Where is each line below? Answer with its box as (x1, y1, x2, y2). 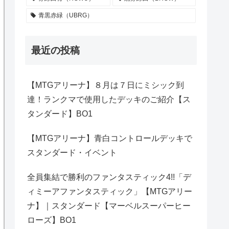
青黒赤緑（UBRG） (38, 12, 93, 19)
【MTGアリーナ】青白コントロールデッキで (27, 133, 192, 143)
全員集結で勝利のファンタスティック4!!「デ (27, 172, 191, 181)
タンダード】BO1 (27, 109, 93, 118)
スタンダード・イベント (27, 148, 117, 157)
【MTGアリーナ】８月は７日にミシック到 (27, 80, 184, 89)
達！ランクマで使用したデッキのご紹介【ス (27, 95, 191, 104)
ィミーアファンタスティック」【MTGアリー (27, 187, 192, 196)
